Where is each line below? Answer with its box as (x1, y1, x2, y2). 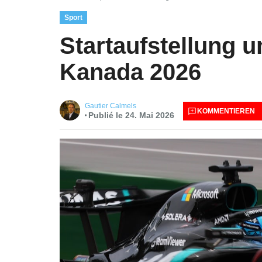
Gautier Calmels (85, 101, 136, 110)
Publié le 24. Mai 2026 (88, 110, 174, 120)
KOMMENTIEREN (196, 106, 255, 115)
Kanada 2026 (60, 58, 201, 85)
